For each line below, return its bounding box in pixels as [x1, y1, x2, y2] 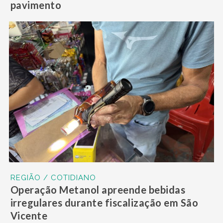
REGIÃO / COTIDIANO [10, 173, 96, 183]
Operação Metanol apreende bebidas [10, 184, 186, 196]
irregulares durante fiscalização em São [10, 197, 199, 209]
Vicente [10, 210, 48, 222]
